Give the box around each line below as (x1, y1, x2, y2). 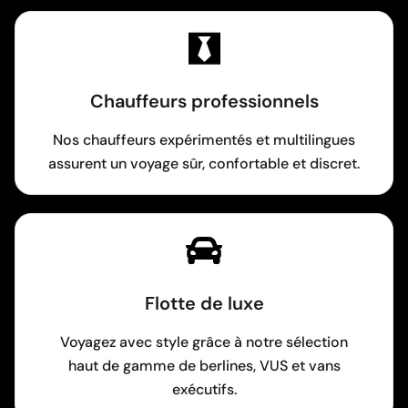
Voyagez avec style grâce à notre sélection (60, 331, 348, 352)
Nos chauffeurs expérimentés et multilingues (53, 129, 355, 149)
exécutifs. (171, 379, 237, 399)
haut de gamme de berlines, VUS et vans (67, 355, 341, 375)
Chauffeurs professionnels (89, 88, 319, 113)
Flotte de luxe (144, 291, 264, 315)
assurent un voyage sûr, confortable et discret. (48, 153, 360, 173)
